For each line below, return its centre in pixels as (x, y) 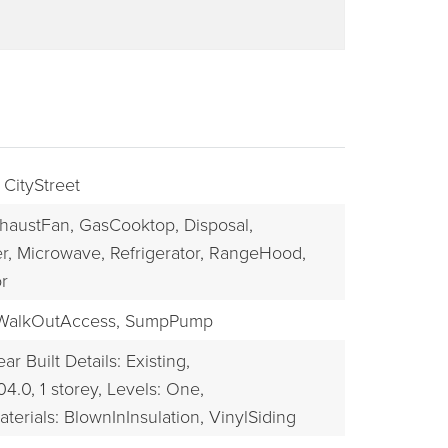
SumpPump (168, 320)
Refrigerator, (156, 252)
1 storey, (70, 388)
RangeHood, (257, 252)
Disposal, (218, 224)
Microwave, (60, 252)
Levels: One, (155, 388)
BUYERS (76, 284)
